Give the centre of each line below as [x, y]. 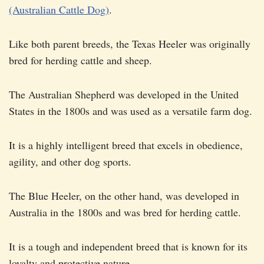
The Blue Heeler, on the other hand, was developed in [124, 196]
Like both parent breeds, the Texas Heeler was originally [130, 44]
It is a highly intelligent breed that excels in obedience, [126, 145]
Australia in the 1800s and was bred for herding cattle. [125, 212]
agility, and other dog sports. [70, 162]
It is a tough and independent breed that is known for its [128, 247]
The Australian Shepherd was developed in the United [124, 95]
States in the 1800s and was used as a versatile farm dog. [131, 111]
